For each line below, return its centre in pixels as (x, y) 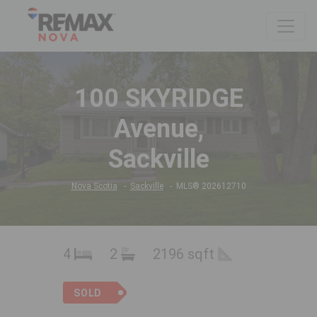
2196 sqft (185, 254)
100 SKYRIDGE (158, 99)
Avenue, (158, 129)
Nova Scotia (94, 186)
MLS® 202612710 (211, 186)
